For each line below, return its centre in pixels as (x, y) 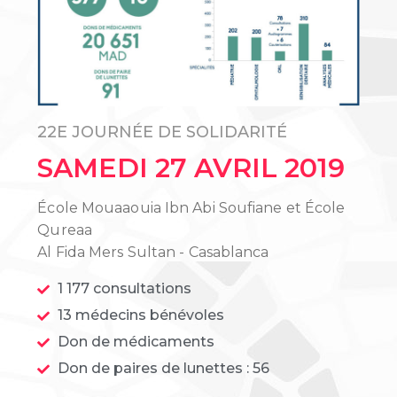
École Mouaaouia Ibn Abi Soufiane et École (191, 208)
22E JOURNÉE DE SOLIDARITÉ (163, 132)
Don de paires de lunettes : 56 (163, 369)
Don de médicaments (136, 342)
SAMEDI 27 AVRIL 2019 (191, 168)
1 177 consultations (124, 289)
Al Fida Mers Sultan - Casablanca (153, 253)
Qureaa (65, 230)
